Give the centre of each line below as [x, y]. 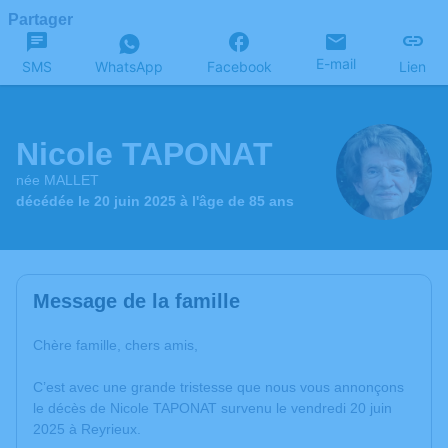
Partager [40, 19]
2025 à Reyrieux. [87, 429]
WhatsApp [129, 66]
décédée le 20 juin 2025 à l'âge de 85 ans [155, 201]
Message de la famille [136, 301]
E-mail [335, 63]
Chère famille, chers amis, [115, 345]
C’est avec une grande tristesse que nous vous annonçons [218, 387]
